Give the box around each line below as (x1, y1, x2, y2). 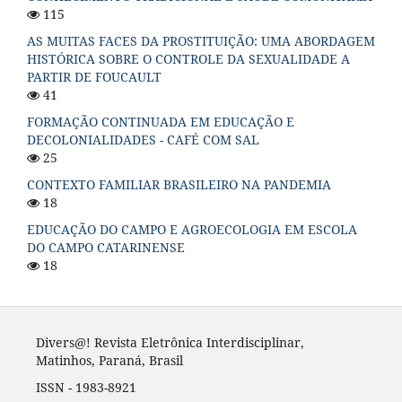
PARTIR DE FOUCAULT (27, 67, 162, 85)
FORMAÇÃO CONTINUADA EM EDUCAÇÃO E (27, 112, 294, 130)
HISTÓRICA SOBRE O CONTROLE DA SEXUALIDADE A (27, 49, 350, 67)
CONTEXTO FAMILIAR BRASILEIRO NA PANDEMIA (27, 175, 331, 193)
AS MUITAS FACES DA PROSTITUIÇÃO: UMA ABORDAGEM (27, 31, 375, 49)
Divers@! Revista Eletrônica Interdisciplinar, (35, 333, 304, 351)
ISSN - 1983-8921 (35, 378, 136, 396)
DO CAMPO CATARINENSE (27, 238, 185, 256)
